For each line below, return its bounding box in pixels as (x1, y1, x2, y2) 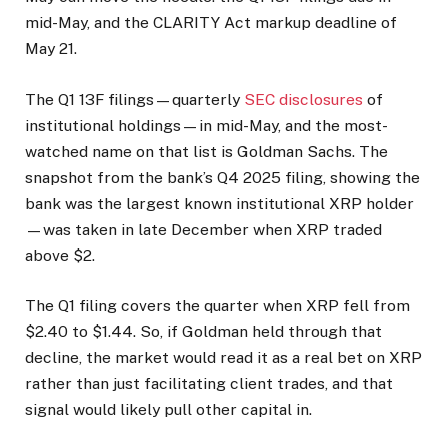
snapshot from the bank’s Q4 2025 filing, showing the (25, 167, 420, 187)
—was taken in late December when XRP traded (25, 219, 382, 239)
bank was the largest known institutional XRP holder (25, 193, 414, 213)
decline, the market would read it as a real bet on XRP (25, 347, 422, 367)
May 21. (25, 39, 77, 59)
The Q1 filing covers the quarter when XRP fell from (25, 295, 410, 315)
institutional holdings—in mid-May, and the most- (25, 115, 388, 135)
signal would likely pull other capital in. (25, 399, 312, 419)
